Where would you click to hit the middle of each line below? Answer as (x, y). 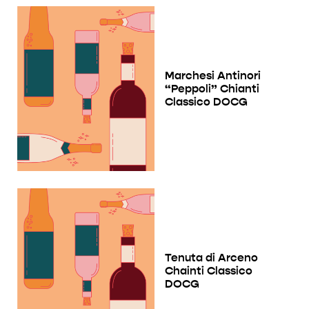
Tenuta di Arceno (211, 258)
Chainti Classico (209, 271)
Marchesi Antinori (213, 76)
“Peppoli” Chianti (212, 89)
